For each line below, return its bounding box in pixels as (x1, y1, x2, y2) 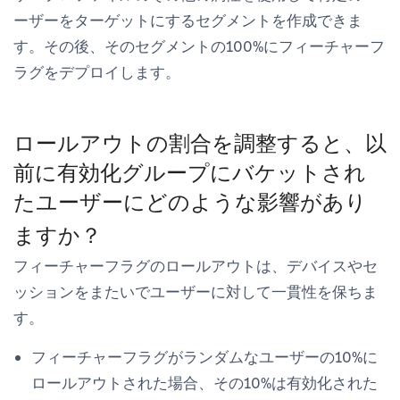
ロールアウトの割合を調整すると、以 (13, 129, 387, 157)
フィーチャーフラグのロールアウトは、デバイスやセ (13, 255, 378, 276)
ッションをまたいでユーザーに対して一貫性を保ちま (13, 281, 378, 302)
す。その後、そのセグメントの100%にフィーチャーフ (13, 36, 385, 56)
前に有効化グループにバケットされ (13, 158, 366, 187)
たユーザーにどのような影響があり (13, 187, 367, 216)
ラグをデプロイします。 (13, 62, 180, 82)
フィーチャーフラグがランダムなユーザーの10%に (31, 346, 378, 367)
